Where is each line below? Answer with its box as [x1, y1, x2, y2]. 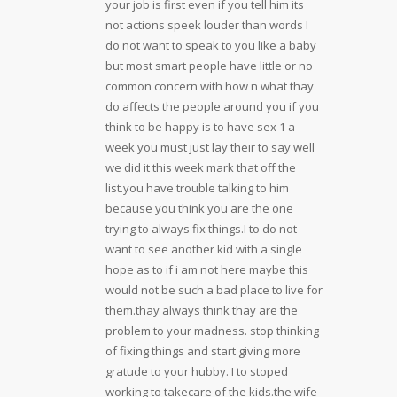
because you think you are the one [105, 199, 293, 216]
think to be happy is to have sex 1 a [105, 118, 295, 135]
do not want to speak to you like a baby [105, 36, 316, 53]
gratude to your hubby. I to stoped [105, 362, 288, 379]
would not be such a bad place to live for [105, 281, 323, 298]
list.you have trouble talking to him [105, 179, 289, 196]
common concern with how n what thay [105, 77, 314, 94]
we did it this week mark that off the [105, 159, 296, 175]
